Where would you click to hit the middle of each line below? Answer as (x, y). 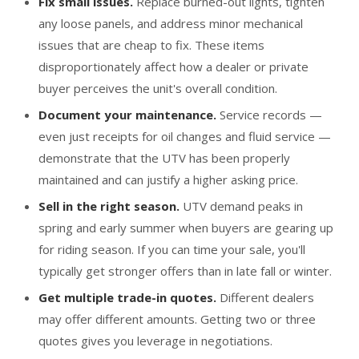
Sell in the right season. (109, 206)
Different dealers (265, 297)
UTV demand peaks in (241, 206)
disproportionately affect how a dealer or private (173, 67)
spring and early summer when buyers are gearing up (186, 228)
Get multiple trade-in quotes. (127, 297)
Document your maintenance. (127, 115)
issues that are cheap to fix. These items (151, 45)
